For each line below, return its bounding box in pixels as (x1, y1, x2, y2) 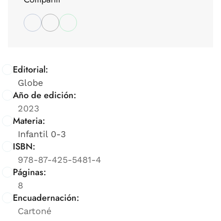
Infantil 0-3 (18, 128, 66, 139)
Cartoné (18, 205, 51, 216)
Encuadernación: (13, 191, 79, 204)
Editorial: (13, 63, 48, 76)
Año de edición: (13, 88, 76, 102)
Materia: (13, 114, 45, 127)
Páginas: (13, 165, 46, 179)
